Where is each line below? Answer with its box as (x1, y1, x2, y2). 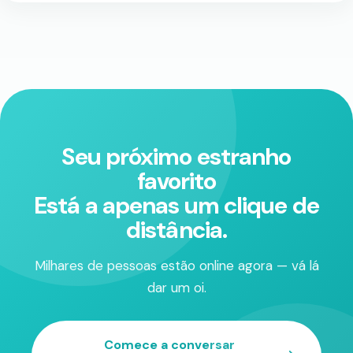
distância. (126, 214, 227, 245)
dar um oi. (147, 278, 206, 296)
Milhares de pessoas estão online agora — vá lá (34, 256, 319, 274)
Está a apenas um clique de (34, 189, 319, 221)
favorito (136, 165, 217, 196)
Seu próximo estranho (61, 140, 292, 172)
